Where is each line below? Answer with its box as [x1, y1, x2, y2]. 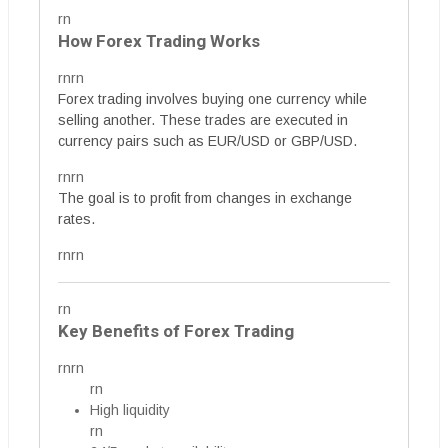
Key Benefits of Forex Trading [58, 319, 294, 345]
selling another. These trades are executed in [58, 112, 348, 129]
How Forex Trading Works [58, 29, 260, 55]
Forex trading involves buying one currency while [58, 91, 367, 108]
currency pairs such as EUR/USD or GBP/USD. [58, 133, 357, 150]
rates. [58, 211, 95, 228]
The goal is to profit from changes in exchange [58, 190, 352, 207]
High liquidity [90, 402, 170, 419]
